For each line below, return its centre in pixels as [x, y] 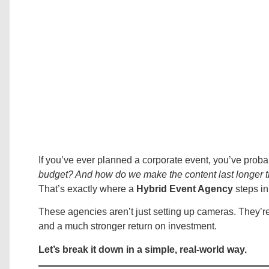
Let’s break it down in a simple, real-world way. [143, 249]
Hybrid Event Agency [185, 189]
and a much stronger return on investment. [128, 226]
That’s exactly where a [87, 189]
